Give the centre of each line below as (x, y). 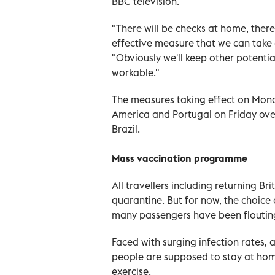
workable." (136, 72)
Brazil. (126, 129)
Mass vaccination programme (180, 158)
